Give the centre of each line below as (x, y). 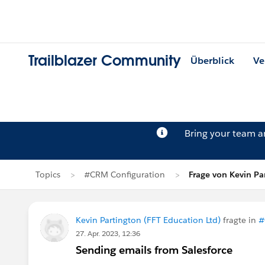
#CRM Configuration (125, 174)
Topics (48, 174)
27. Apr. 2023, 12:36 (108, 233)
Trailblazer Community (105, 61)
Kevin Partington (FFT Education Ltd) (148, 220)
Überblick (212, 61)
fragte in (240, 220)
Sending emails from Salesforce (154, 250)
